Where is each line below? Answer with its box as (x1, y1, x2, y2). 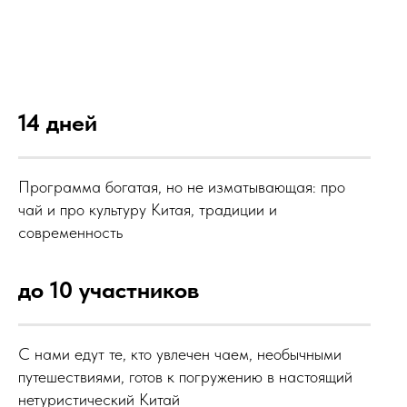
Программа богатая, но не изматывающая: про (18, 177, 345, 196)
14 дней (18, 108, 97, 136)
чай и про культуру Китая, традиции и (18, 200, 277, 219)
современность (18, 223, 123, 242)
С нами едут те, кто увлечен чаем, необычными (18, 344, 342, 363)
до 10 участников (18, 275, 199, 303)
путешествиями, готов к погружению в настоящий (18, 367, 352, 386)
